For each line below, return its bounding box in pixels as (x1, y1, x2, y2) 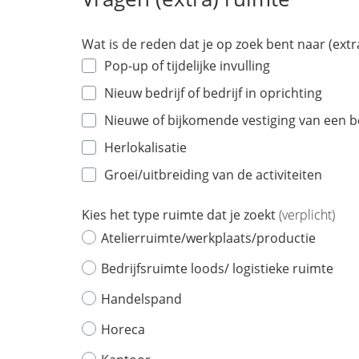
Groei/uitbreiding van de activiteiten (104, 166, 322, 184)
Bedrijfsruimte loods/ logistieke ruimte (101, 260, 333, 277)
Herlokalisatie (104, 139, 187, 156)
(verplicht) (279, 206, 335, 224)
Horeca (101, 321, 145, 338)
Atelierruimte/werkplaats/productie (101, 229, 316, 247)
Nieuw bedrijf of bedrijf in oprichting (104, 84, 322, 102)
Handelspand (101, 290, 182, 308)
